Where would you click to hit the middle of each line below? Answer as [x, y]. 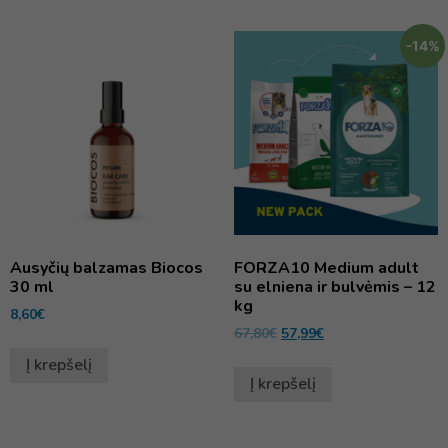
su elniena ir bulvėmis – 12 [335, 286]
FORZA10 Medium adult [326, 267]
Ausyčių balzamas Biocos [106, 267]
